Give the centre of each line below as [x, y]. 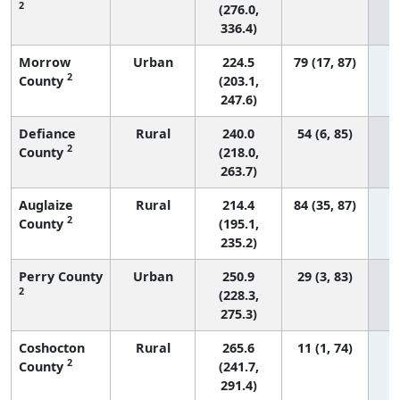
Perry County [61, 276]
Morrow [45, 62]
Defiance [47, 133]
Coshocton [52, 347]
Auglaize [46, 204]
